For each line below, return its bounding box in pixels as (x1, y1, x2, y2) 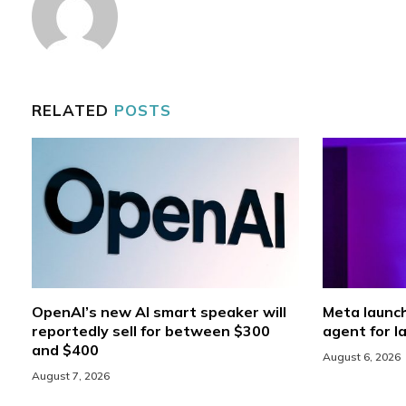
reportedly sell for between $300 (32, 322, 270, 341)
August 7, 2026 (32, 369, 110, 383)
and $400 (32, 341, 99, 360)
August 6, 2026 (322, 350, 401, 364)
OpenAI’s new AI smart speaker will (32, 303, 286, 322)
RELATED (32, 101, 115, 121)
